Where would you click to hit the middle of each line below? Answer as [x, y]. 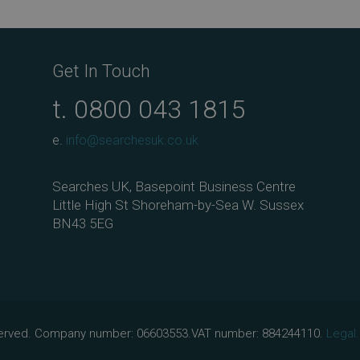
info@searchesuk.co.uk [132, 141]
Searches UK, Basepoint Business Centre [174, 187]
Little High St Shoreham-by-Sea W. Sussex [178, 205]
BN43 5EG [82, 224]
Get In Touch [101, 72]
